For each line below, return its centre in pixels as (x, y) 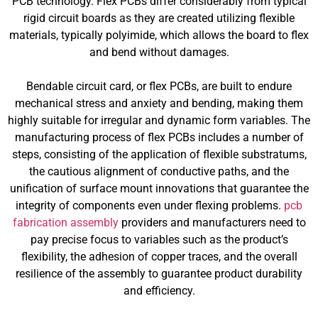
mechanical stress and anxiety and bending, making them (159, 103)
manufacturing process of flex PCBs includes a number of (159, 137)
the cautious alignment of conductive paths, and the (159, 171)
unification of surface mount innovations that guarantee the (159, 188)
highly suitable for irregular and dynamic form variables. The (159, 120)
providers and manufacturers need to (212, 223)
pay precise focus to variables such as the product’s (159, 240)
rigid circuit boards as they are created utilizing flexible (159, 18)
